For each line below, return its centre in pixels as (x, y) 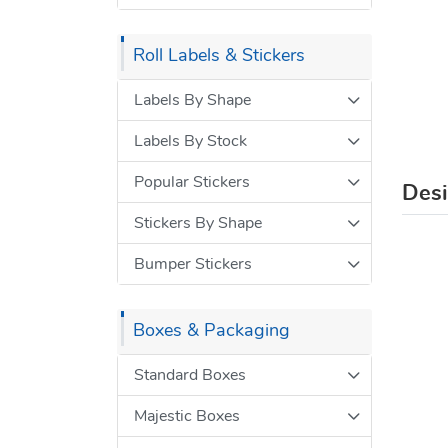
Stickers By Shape (198, 222)
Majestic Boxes (187, 415)
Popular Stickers (192, 181)
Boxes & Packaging (211, 330)
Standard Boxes (190, 374)
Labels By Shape (192, 99)
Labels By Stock (190, 140)
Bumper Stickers (193, 263)
